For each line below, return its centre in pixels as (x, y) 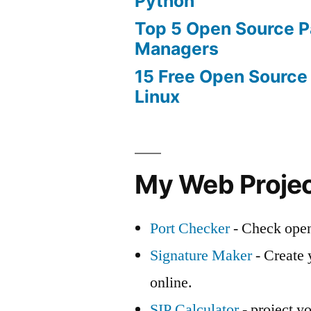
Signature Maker (201, 255)
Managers (177, 48)
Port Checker (190, 228)
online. (171, 282)
